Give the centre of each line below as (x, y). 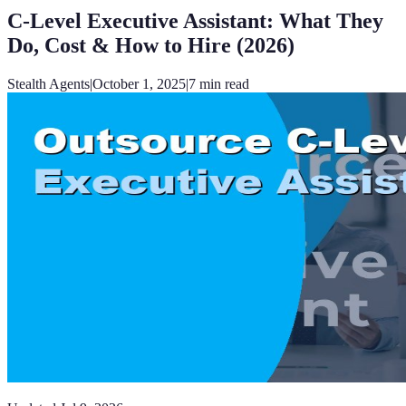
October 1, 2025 (139, 83)
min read (222, 83)
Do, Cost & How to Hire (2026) (151, 45)
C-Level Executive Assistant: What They (195, 20)
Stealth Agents (48, 83)
